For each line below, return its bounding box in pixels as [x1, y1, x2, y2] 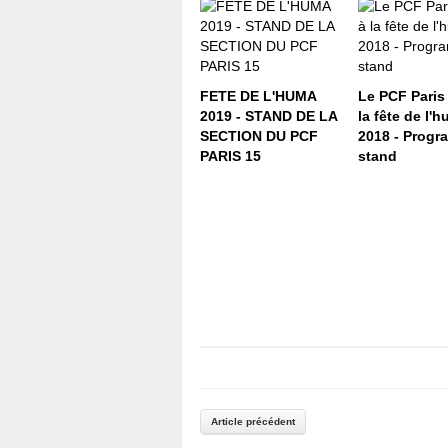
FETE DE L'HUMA [200, 87, 316, 104]
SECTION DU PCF [200, 127, 318, 144]
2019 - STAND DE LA [200, 107, 337, 124]
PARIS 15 [200, 147, 261, 164]
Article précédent [211, 415, 295, 427]
